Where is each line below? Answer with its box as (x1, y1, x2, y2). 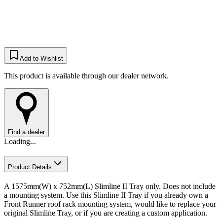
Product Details (8, 163, 52, 171)
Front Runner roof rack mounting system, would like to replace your (4, 199, 216, 208)
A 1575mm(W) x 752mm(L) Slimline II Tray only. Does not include (4, 182, 216, 190)
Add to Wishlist (20, 55, 63, 63)
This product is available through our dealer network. (4, 72, 169, 80)
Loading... (4, 137, 36, 146)
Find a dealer (8, 128, 45, 136)
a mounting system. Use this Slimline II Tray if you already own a (4, 190, 208, 199)
